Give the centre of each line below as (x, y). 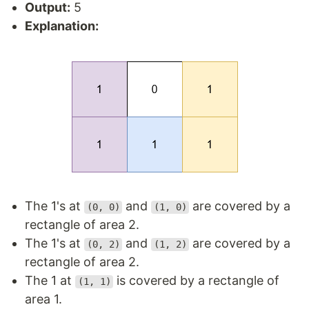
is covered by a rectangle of (197, 281)
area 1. (43, 299)
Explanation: (62, 26)
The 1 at (50, 281)
